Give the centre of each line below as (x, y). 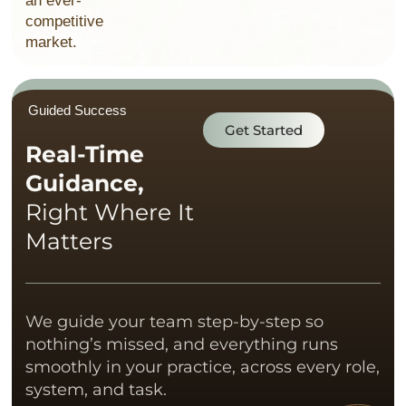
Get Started (263, 130)
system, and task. (97, 389)
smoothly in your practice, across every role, (203, 367)
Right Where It (110, 212)
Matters (69, 241)
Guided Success (78, 110)
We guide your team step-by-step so (175, 321)
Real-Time (85, 154)
